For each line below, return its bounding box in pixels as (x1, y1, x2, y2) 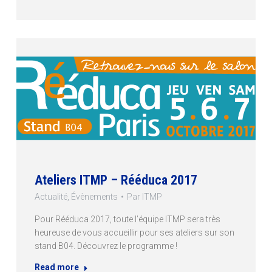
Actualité (34, 191, 67, 202)
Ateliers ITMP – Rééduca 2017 (34, 172, 197, 188)
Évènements (70, 191, 118, 202)
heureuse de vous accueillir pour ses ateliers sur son (34, 227, 234, 237)
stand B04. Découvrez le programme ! (34, 240, 177, 251)
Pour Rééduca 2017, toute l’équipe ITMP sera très (34, 214, 220, 224)
